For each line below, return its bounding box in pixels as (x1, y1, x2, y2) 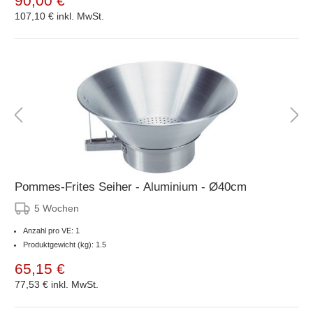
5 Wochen (34, 202, 79, 214)
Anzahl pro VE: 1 (23, 226, 80, 235)
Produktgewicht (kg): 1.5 (23, 240, 106, 249)
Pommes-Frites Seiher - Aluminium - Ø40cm (15, 180, 247, 194)
